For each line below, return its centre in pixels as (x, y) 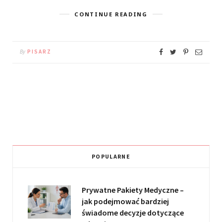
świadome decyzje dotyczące (133, 213)
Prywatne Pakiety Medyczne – (133, 190)
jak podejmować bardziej (125, 201)
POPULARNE (111, 157)
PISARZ (39, 52)
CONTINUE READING (111, 14)
